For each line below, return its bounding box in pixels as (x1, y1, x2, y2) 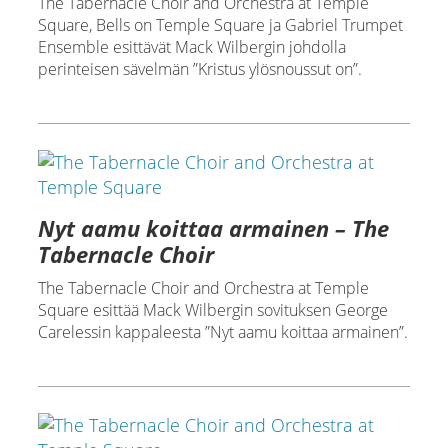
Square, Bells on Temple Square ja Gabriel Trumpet (37, 14, 403, 36)
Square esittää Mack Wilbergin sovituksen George (37, 299, 388, 321)
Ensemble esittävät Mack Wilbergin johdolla (37, 36, 346, 58)
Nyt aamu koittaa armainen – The (37, 213, 389, 243)
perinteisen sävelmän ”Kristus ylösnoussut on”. (37, 58, 362, 80)
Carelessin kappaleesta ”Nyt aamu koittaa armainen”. (37, 321, 408, 343)
